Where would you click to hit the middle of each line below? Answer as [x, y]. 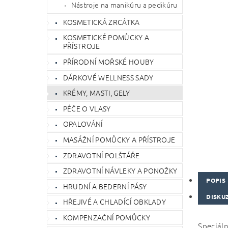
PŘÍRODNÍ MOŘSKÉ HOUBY [108, 61]
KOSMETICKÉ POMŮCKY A [106, 37]
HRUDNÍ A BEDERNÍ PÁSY [105, 186]
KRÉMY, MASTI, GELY [96, 93]
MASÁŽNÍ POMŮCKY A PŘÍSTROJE [119, 139]
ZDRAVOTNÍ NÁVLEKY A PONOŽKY [120, 171]
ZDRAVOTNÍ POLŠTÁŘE [101, 155]
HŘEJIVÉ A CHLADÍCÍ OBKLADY [115, 202]
